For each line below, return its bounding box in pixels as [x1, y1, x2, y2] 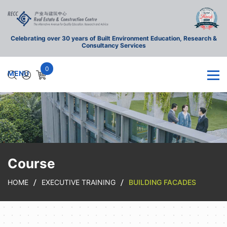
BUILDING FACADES [129, 177, 196, 186]
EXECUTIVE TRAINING [42, 177, 116, 186]
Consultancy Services [81, 41, 146, 49]
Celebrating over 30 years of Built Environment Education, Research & [10, 34, 217, 42]
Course [8, 155, 55, 171]
